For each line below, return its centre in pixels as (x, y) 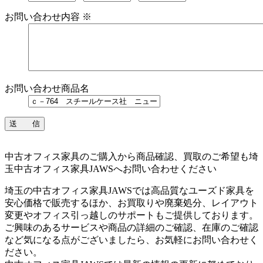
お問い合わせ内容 (43, 17)
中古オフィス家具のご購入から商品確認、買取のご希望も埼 (131, 157)
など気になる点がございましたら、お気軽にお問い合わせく (131, 240)
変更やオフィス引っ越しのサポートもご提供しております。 (131, 215)
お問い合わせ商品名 (47, 89)
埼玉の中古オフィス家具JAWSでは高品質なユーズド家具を (129, 191)
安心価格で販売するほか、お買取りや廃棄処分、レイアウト (131, 203)
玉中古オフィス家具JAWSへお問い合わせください (111, 169)
